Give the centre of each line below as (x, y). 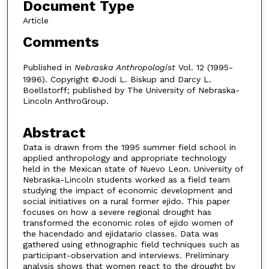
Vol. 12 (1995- (204, 68)
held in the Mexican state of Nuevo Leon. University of (133, 168)
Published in (48, 68)
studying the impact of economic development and (127, 190)
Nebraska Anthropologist (125, 68)
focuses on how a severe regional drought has (117, 212)
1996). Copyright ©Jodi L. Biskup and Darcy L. (117, 80)
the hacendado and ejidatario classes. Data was (120, 233)
